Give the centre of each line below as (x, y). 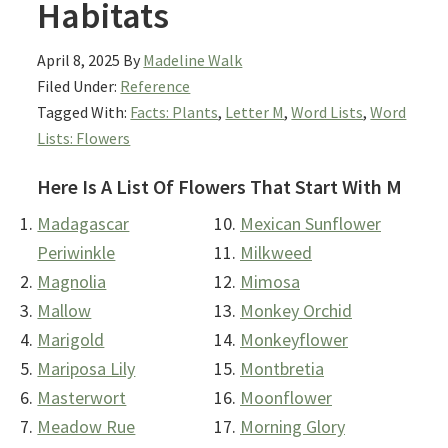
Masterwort (82, 398)
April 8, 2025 (79, 60)
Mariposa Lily (86, 369)
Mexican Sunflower (310, 224)
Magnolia (72, 282)
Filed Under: (79, 86)
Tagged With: (84, 112)
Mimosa (270, 282)
